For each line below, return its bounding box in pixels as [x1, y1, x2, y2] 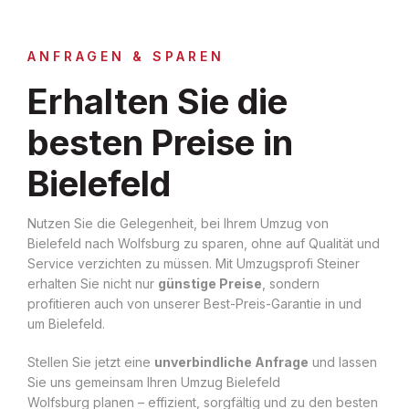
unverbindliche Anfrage [154, 353, 309, 370]
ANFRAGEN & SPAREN [27, 47, 225, 64]
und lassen [309, 353, 377, 370]
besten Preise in [27, 121, 293, 163]
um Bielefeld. [27, 315, 105, 331]
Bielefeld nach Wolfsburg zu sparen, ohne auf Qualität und [27, 235, 380, 251]
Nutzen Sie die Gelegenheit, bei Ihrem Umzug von [27, 215, 329, 231]
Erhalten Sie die [27, 79, 288, 122]
